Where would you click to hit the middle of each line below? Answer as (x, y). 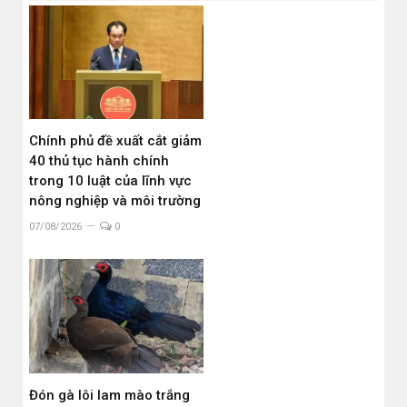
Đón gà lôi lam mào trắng (109, 396)
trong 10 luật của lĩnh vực (110, 181)
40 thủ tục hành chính (99, 161)
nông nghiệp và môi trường (115, 201)
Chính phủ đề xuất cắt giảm (115, 141)
